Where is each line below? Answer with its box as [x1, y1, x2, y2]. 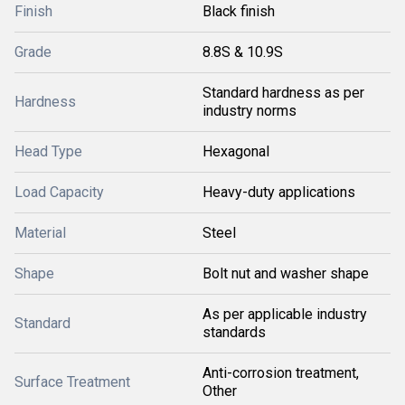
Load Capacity [14, 184, 104, 201]
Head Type [14, 143, 82, 160]
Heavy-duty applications [202, 184, 355, 201]
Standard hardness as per [202, 84, 364, 101]
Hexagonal [202, 143, 269, 160]
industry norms [202, 102, 297, 119]
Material [14, 224, 66, 241]
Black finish [202, 3, 275, 20]
